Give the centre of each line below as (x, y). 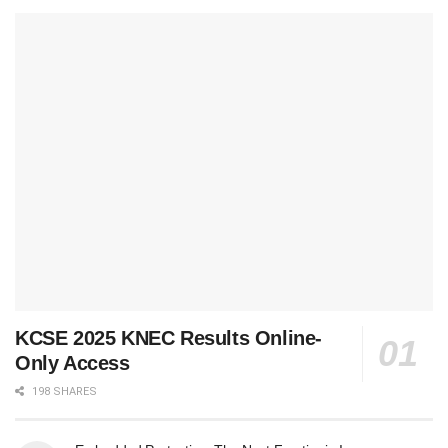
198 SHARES (63, 392)
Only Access (72, 363)
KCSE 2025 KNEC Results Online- (169, 338)
